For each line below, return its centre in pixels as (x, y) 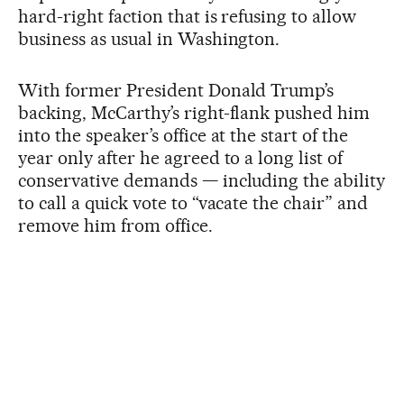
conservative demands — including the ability (202, 180)
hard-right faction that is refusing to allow (188, 16)
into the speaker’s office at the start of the (184, 135)
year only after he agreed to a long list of (181, 157)
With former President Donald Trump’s (176, 90)
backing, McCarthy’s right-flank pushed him (194, 112)
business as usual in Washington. (149, 38)
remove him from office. (115, 225)
